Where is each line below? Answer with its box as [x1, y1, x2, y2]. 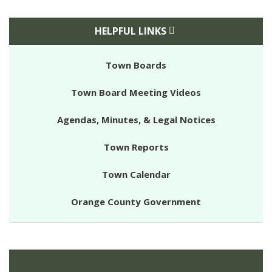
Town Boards [106, 59, 166, 72]
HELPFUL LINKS [94, 24, 166, 38]
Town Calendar [101, 168, 171, 181]
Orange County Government [71, 195, 201, 208]
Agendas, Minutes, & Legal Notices [56, 114, 216, 126]
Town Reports [103, 141, 169, 154]
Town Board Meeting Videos [71, 86, 201, 99]
